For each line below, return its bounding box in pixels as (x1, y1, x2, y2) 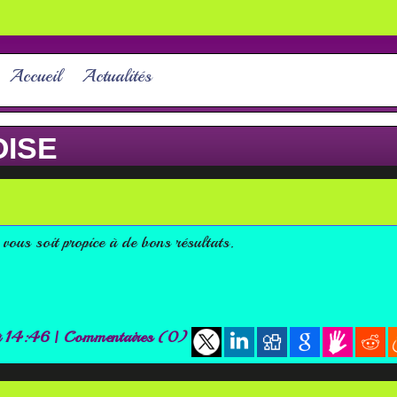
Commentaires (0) (64, 327, 192, 347)
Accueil (10, 65, 62, 88)
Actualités (82, 65, 152, 88)
